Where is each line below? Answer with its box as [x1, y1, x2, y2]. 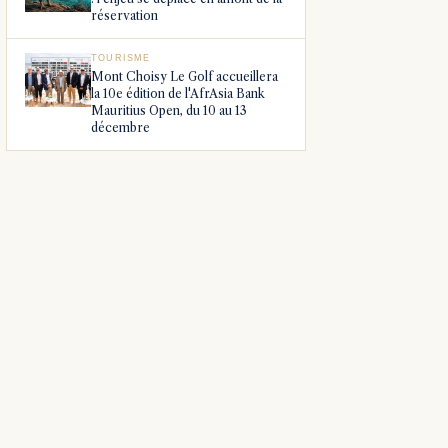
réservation [91, 8, 158, 24]
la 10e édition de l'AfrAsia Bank [91, 86, 265, 102]
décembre [91, 120, 150, 136]
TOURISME [91, 53, 151, 64]
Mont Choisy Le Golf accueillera [91, 69, 278, 85]
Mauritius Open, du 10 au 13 [91, 103, 247, 119]
